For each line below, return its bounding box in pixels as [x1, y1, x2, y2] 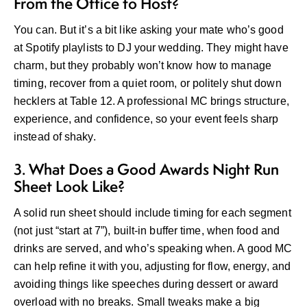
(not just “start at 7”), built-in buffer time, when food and [14, 225, 280, 237]
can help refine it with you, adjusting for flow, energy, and [14, 260, 291, 273]
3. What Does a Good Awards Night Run [14, 159, 279, 180]
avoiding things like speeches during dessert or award [14, 278, 279, 291]
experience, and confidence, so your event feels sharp [14, 113, 279, 125]
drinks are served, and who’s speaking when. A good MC [14, 243, 293, 255]
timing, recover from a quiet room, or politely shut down [14, 77, 282, 90]
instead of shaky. [14, 131, 96, 143]
